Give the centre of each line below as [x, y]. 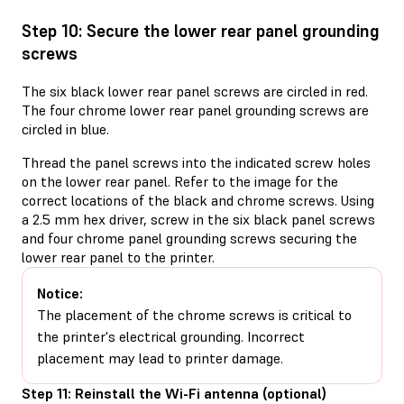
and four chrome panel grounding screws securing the [189, 238]
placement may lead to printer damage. [160, 358]
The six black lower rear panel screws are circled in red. [195, 91]
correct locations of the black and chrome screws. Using [198, 200]
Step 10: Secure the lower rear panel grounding [201, 31]
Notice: [60, 293]
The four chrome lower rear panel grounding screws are [195, 110]
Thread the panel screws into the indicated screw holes [196, 162]
